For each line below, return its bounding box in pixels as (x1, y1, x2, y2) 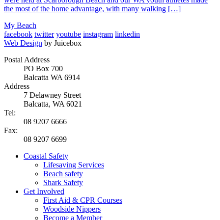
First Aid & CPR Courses (43, 196, 122, 205)
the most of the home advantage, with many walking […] (4, 4, 181, 13)
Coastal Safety (24, 152, 68, 161)
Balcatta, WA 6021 (24, 100, 82, 109)
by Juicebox (44, 39, 82, 48)
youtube (56, 30, 81, 39)
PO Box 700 (24, 64, 63, 73)
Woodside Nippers (43, 205, 101, 214)
